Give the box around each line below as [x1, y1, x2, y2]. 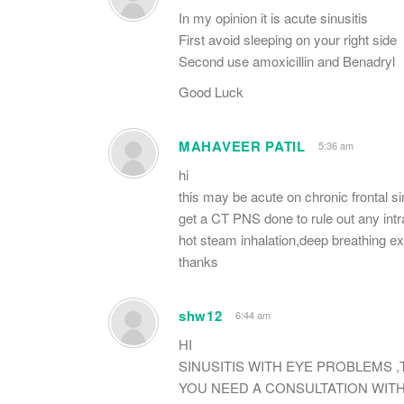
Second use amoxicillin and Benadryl [179, 50, 395, 70]
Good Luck [179, 81, 243, 101]
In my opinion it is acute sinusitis [179, 7, 368, 27]
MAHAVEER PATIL [179, 135, 306, 156]
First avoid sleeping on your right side [179, 29, 397, 49]
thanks [179, 251, 218, 271]
